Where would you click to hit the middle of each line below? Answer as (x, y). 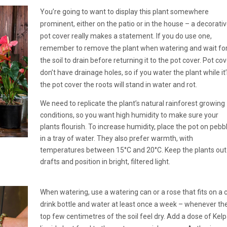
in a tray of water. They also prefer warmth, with (116, 138)
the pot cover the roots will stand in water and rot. (118, 84)
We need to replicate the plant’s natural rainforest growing (132, 103)
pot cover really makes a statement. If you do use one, (126, 36)
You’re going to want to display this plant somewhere (124, 11)
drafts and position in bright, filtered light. (105, 161)
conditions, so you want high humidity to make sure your (129, 115)
